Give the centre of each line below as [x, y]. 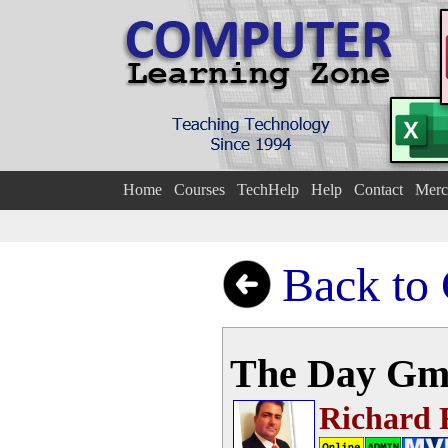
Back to [361, 284]
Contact [378, 189]
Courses [199, 189]
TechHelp [267, 189]
